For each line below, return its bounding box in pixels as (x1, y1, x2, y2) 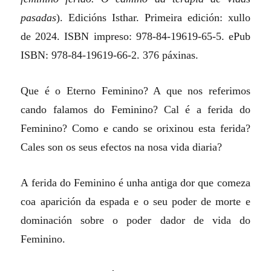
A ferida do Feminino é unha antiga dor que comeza (21, 176, 250, 189)
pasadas (21, 11, 57, 24)
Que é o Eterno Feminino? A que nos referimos (21, 84, 250, 97)
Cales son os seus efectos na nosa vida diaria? (21, 140, 223, 153)
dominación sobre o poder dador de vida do (21, 214, 250, 226)
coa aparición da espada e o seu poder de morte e (21, 195, 250, 207)
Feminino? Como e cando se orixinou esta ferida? (21, 122, 250, 134)
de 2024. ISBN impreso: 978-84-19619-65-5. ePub (21, 30, 250, 42)
